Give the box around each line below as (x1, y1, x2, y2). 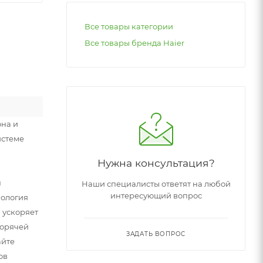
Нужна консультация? (97, 156, 215, 169)
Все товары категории (85, 21, 173, 31)
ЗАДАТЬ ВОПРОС (126, 230, 186, 238)
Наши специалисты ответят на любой (81, 178, 231, 188)
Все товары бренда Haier (85, 38, 184, 48)
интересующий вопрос (110, 190, 202, 200)
